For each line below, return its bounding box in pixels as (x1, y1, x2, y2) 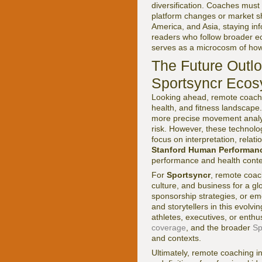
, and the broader (186, 223, 253, 232)
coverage (151, 223, 186, 232)
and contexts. (151, 233, 201, 243)
